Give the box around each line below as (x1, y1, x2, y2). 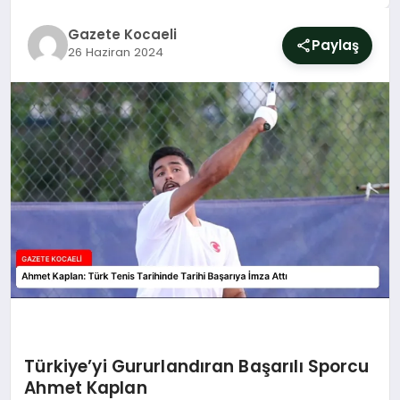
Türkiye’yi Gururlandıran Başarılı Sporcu (24, 354, 370, 379)
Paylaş (312, 35, 360, 54)
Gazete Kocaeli (67, 25, 177, 44)
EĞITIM (23, 185, 67, 204)
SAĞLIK (23, 138, 69, 157)
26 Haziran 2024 (67, 44, 163, 61)
